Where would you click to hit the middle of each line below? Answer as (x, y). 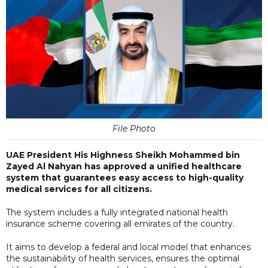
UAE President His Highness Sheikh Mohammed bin (123, 155)
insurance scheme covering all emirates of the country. (120, 223)
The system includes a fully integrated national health (117, 212)
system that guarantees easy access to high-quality (125, 177)
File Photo (134, 128)
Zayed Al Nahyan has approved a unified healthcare (124, 166)
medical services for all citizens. (79, 189)
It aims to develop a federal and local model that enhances (128, 247)
